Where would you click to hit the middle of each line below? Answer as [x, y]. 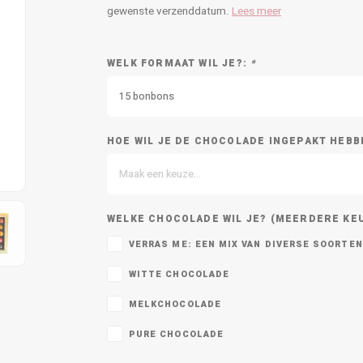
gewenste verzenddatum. [169, 11]
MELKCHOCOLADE [175, 305]
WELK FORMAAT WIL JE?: [179, 64]
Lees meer [256, 11]
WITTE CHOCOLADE [179, 275]
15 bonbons [147, 96]
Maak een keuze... [160, 174]
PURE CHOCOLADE [176, 335]
